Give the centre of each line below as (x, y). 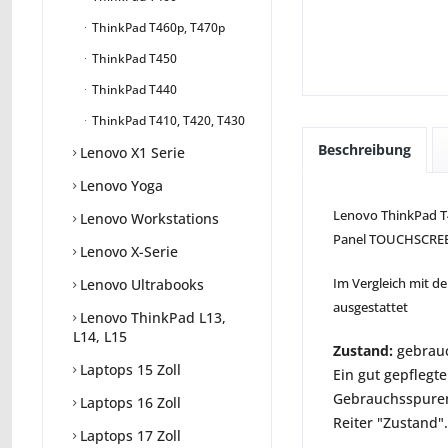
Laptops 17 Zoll (128, 436)
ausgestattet (370, 307)
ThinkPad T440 (133, 90)
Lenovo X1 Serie (130, 153)
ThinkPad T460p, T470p (157, 28)
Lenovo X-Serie (127, 252)
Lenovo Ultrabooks (140, 285)
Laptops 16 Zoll (128, 403)
